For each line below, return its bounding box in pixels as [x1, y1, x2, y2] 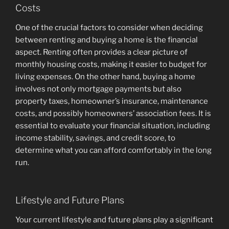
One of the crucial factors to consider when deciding [15, 22, 203, 32]
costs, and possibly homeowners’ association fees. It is [15, 108, 211, 118]
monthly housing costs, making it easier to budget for [15, 59, 207, 69]
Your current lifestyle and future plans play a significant [15, 215, 213, 224]
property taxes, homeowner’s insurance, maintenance [15, 96, 208, 106]
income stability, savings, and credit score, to [15, 133, 175, 143]
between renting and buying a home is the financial [15, 35, 198, 44]
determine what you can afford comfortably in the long [15, 145, 212, 155]
